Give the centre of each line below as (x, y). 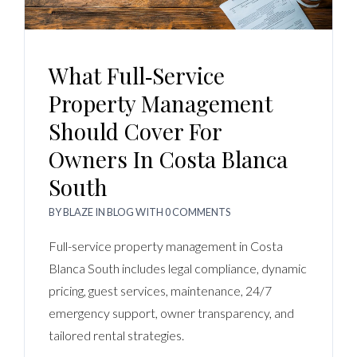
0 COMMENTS (198, 212)
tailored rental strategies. (116, 335)
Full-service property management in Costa (166, 245)
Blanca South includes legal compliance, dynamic (178, 268)
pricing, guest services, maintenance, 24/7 (160, 290)
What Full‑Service (137, 75)
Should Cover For (135, 131)
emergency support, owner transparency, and (171, 312)
